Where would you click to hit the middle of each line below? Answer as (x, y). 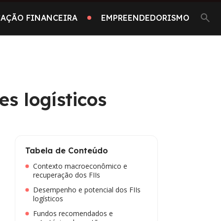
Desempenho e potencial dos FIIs (87, 190)
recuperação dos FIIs (67, 175)
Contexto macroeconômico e (80, 166)
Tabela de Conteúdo (67, 150)
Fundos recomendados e (73, 213)
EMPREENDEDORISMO (145, 18)
